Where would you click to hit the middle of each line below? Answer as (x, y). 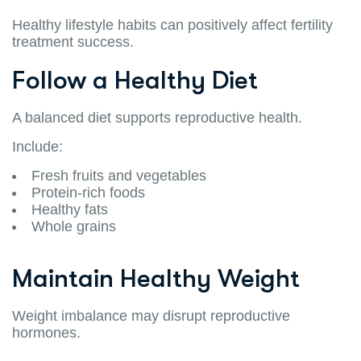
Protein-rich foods (88, 192)
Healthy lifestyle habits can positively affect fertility (172, 25)
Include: (37, 146)
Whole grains (74, 226)
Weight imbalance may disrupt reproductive (151, 315)
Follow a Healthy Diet (135, 80)
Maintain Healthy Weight (156, 278)
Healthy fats (70, 209)
